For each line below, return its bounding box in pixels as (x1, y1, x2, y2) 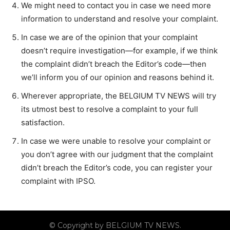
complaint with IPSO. (21, 176, 95, 186)
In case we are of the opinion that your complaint (21, 32, 198, 42)
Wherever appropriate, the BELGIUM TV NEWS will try (21, 91, 216, 101)
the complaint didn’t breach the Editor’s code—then (21, 59, 206, 69)
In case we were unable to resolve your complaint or (21, 136, 211, 146)
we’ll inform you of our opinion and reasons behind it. (21, 72, 214, 82)
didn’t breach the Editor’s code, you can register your (21, 163, 213, 172)
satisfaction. (21, 118, 65, 127)
